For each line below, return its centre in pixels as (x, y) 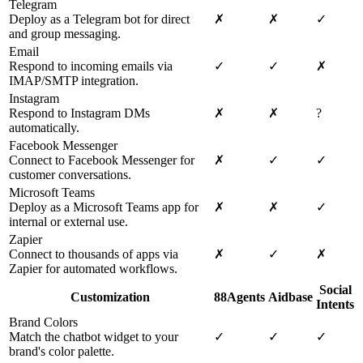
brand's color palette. (62, 352)
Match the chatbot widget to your (94, 337)
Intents (335, 305)
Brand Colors (43, 322)
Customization (110, 297)
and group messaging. (65, 34)
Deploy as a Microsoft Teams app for (104, 207)
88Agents (239, 297)
